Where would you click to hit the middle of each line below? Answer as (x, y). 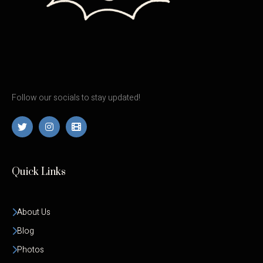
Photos (31, 250)
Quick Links (39, 172)
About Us (34, 213)
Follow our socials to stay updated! (76, 98)
